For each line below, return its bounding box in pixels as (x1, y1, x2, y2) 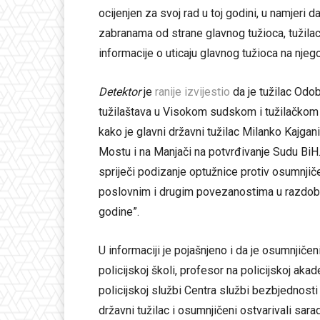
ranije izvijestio (155, 85, 233, 99)
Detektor (99, 85, 141, 99)
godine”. (99, 205, 139, 219)
